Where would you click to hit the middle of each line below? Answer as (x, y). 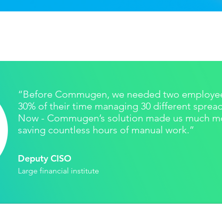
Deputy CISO (45, 158)
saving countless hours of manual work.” (106, 130)
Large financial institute (58, 171)
